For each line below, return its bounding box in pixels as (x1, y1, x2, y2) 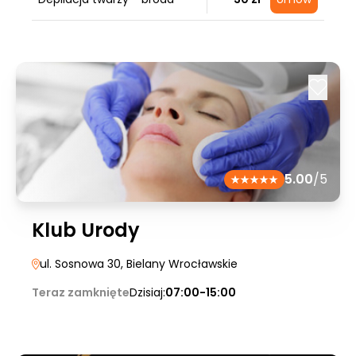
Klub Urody (32, 217, 140, 243)
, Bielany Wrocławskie (121, 256, 238, 272)
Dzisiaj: (130, 284, 165, 300)
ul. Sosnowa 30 (40, 256, 121, 272)
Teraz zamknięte (32, 284, 130, 300)
